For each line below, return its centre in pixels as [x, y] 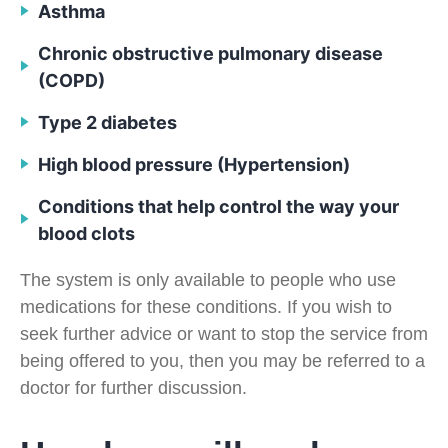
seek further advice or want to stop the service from [224, 333]
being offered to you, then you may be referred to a [222, 360]
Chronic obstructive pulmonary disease [210, 53]
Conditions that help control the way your [218, 206]
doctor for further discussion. [133, 387]
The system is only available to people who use [208, 279]
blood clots [86, 233]
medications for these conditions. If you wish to [206, 306]
